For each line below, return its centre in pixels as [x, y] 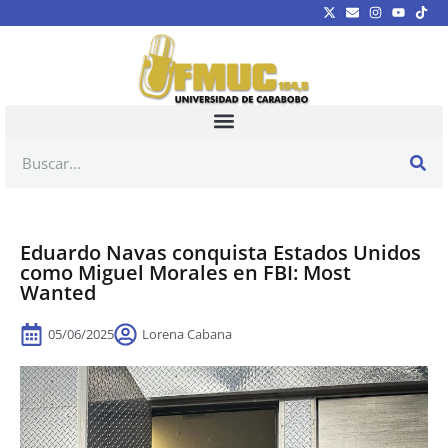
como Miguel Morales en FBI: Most [185, 272]
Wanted [58, 292]
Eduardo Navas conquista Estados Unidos [220, 252]
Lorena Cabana [187, 333]
